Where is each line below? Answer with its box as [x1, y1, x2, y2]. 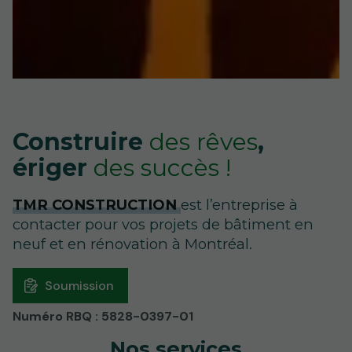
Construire [13, 127, 149, 156]
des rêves [149, 127, 258, 156]
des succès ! [93, 153, 231, 182]
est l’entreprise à [181, 196, 298, 214]
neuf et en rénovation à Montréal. [13, 235, 252, 254]
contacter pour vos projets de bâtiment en [13, 215, 313, 234]
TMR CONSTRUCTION [13, 196, 181, 214]
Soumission [45, 277, 114, 295]
